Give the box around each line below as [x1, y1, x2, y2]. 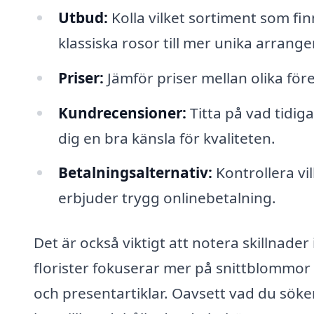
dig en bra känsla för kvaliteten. [57, 128, 275, 148]
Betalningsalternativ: [57, 163, 212, 183]
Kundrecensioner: [57, 102, 186, 123]
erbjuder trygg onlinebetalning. [57, 188, 276, 208]
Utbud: [57, 7, 108, 27]
